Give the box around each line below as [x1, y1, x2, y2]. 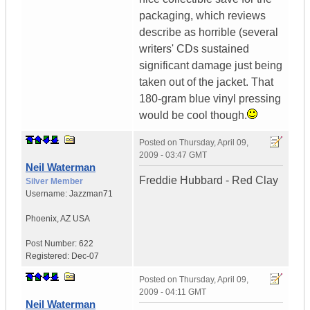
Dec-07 [71, 251, 99, 262]
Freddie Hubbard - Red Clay [139, 174, 278, 187]
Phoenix [26, 214, 57, 224]
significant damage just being [139, 60, 282, 72]
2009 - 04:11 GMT [139, 287, 206, 298]
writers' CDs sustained [139, 43, 249, 55]
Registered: [26, 251, 71, 262]
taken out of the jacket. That [139, 76, 273, 89]
